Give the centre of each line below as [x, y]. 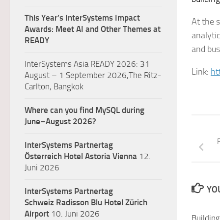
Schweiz [39, 202]
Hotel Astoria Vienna [100, 156]
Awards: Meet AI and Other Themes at [93, 29]
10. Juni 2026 [74, 214]
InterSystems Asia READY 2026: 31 [87, 64]
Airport [37, 214]
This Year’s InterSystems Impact [82, 18]
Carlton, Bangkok [54, 86]
